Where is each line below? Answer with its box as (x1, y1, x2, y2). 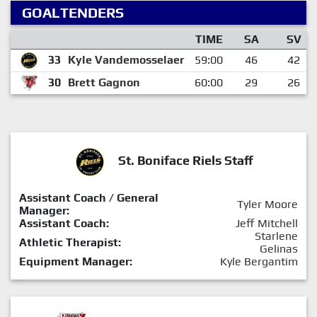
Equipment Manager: (19, 254, 132, 268)
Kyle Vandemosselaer (67, 52, 184, 67)
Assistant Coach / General (19, 190, 158, 204)
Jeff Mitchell (236, 216, 298, 230)
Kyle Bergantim (220, 254, 298, 268)
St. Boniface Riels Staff (117, 152, 253, 168)
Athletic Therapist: (19, 235, 121, 249)
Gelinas (260, 241, 298, 255)
